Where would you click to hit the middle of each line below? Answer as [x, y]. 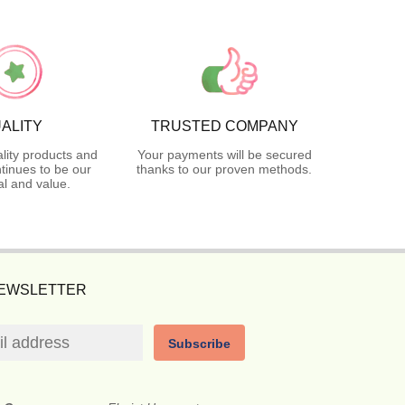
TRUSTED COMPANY [224, 126]
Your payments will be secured [224, 154]
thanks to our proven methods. [224, 169]
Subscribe [200, 343]
